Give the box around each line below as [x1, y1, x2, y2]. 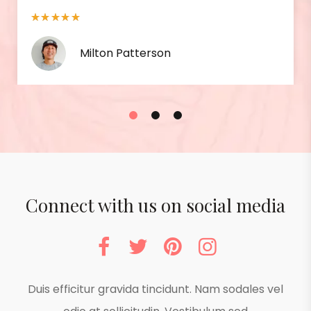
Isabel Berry [185, 44, 251, 61]
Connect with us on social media [26, 192, 285, 217]
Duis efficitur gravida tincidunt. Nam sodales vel [28, 280, 283, 297]
